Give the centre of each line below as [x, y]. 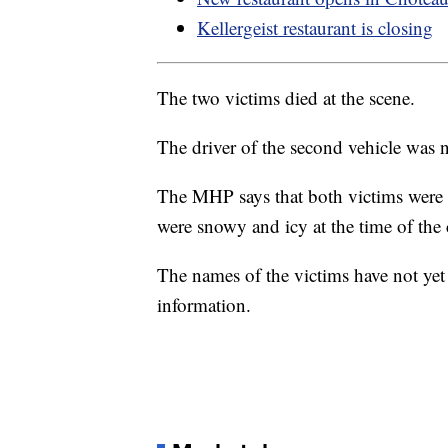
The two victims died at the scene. [286, 98]
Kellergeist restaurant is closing [315, 28]
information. [204, 305]
